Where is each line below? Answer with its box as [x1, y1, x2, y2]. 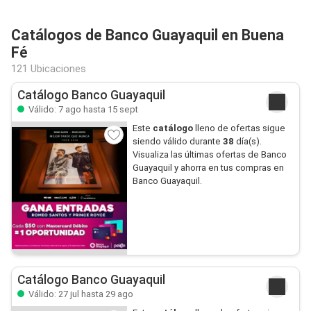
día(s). [233, 136, 262, 146]
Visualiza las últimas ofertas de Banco [132, 149, 287, 160]
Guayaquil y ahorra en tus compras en [132, 162, 284, 173]
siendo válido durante [132, 136, 223, 146]
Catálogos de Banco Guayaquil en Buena [11, 26, 284, 44]
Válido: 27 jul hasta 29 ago [26, 289, 133, 299]
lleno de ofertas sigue [194, 123, 285, 133]
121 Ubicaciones [11, 62, 86, 75]
